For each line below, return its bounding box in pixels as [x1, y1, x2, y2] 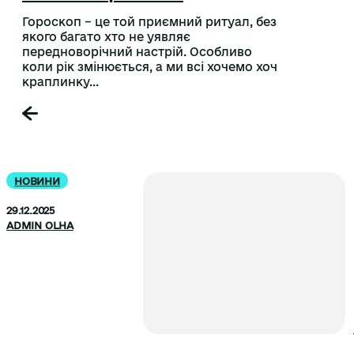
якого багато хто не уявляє [22, 30, 190, 44]
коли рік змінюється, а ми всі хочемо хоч [22, 60, 277, 74]
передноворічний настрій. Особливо [22, 45, 252, 59]
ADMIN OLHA [6, 220, 73, 232]
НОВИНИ [14, 175, 60, 187]
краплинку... [22, 75, 99, 89]
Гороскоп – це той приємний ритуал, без [22, 15, 277, 29]
